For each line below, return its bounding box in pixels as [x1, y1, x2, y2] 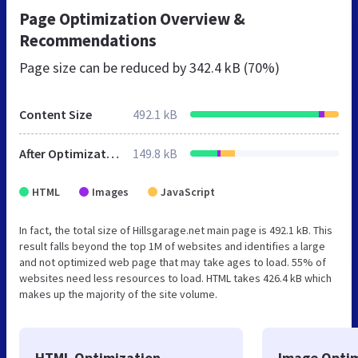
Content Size [19, 106, 92, 123]
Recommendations [19, 30, 157, 52]
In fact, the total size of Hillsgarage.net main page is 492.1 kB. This [19, 223, 332, 238]
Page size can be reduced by [19, 58, 189, 78]
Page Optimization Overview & [19, 8, 245, 30]
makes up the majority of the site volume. [19, 287, 217, 302]
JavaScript [161, 185, 215, 200]
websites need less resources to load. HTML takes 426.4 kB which [19, 271, 332, 286]
